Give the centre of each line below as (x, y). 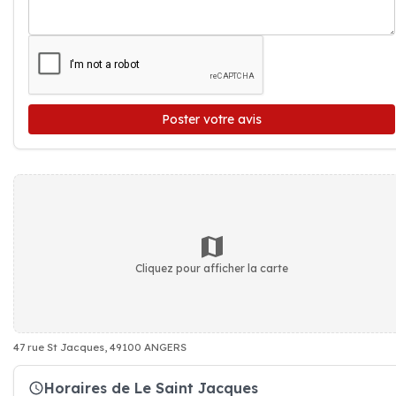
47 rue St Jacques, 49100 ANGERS (100, 347)
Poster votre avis (212, 119)
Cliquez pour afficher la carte (212, 268)
